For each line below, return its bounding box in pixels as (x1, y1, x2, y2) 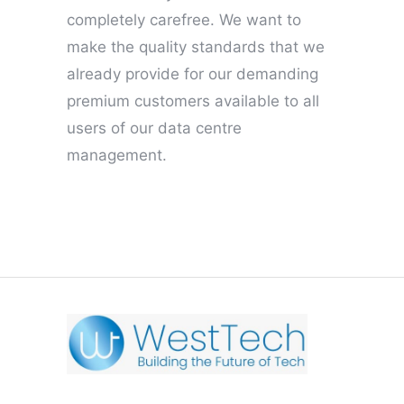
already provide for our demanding (67, 64, 318, 83)
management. (67, 145, 167, 164)
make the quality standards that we (67, 37, 325, 56)
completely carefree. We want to (67, 10, 301, 29)
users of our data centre (67, 118, 242, 137)
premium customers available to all (67, 91, 319, 110)
